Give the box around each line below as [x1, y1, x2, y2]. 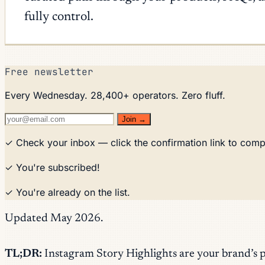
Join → [122, 114, 146, 124]
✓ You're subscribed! [5, 161, 100, 173]
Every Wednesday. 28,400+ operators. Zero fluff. [5, 89, 225, 101]
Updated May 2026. [5, 212, 103, 224]
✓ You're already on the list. [5, 186, 130, 198]
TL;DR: [5, 248, 42, 260]
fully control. [24, 10, 93, 24]
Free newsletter [5, 65, 93, 78]
